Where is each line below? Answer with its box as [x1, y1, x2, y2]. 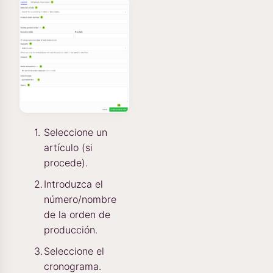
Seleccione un [44, 126, 107, 139]
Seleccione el [44, 245, 104, 258]
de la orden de [44, 208, 110, 221]
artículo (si [44, 141, 93, 154]
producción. [44, 224, 97, 236]
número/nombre [44, 193, 116, 206]
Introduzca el [44, 178, 103, 191]
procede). [44, 157, 88, 169]
